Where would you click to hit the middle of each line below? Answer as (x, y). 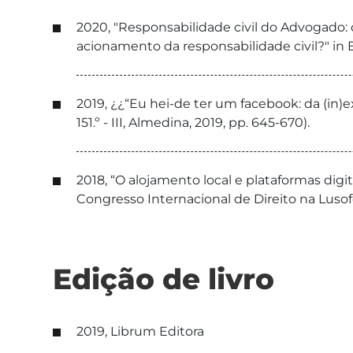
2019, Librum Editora (140, 331)
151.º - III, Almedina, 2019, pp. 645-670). (193, 123)
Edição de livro (163, 279)
